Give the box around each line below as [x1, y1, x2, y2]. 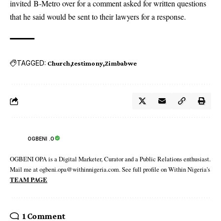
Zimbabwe [105, 59, 137, 67]
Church [47, 59, 70, 67]
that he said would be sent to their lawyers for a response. [10, 11, 186, 22]
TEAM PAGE [10, 175, 47, 184]
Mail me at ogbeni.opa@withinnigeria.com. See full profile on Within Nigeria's [10, 164, 210, 174]
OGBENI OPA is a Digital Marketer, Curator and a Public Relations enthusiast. [10, 154, 211, 163]
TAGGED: [17, 59, 46, 68]
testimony [72, 59, 103, 67]
